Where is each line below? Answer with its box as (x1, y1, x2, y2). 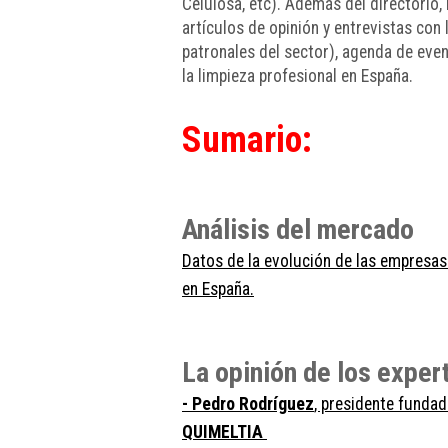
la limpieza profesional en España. (182, 65, 413, 86)
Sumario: (182, 118, 312, 161)
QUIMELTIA (182, 421, 267, 442)
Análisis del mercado (182, 212, 427, 246)
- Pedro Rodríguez (182, 393, 314, 414)
